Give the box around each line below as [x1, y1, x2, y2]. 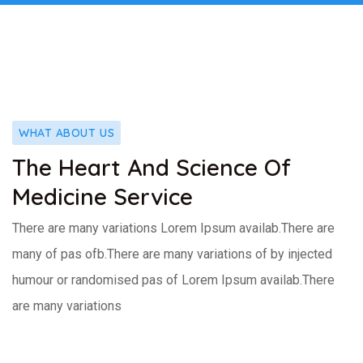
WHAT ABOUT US [19, 126, 115, 141]
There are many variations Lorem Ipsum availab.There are [12, 220, 335, 237]
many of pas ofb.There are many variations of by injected [12, 246, 332, 263]
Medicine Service [12, 182, 193, 211]
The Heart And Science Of [12, 153, 291, 182]
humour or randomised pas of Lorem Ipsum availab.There [12, 272, 335, 288]
